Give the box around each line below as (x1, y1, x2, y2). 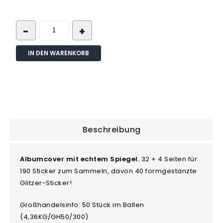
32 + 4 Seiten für (141, 154, 198, 164)
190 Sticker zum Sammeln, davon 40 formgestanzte (20, 166, 197, 176)
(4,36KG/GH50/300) (20, 212, 89, 222)
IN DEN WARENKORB (28, 48, 90, 57)
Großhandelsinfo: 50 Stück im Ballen (20, 200, 144, 210)
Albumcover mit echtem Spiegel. (20, 154, 141, 164)
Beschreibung (82, 123, 141, 135)
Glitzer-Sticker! (20, 178, 72, 188)
